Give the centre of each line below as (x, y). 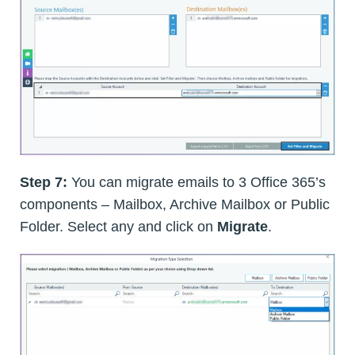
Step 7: (46, 182)
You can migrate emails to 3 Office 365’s (198, 182)
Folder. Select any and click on (118, 226)
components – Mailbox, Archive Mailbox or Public (175, 204)
